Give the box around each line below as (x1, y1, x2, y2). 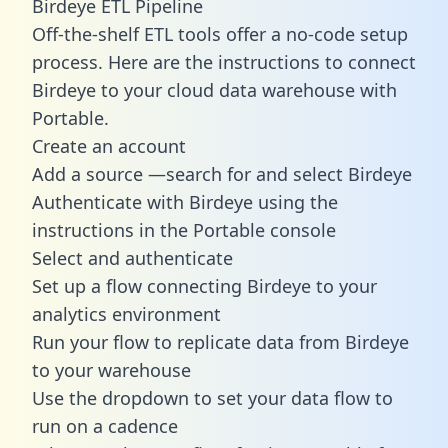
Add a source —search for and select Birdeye (32, 161, 412, 186)
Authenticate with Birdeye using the (32, 189, 338, 214)
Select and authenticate (32, 245, 233, 270)
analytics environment (32, 301, 221, 326)
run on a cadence (32, 413, 178, 438)
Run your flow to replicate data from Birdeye (32, 329, 409, 354)
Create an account (32, 133, 186, 158)
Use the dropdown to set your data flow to (32, 385, 393, 410)
